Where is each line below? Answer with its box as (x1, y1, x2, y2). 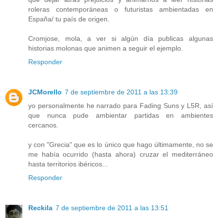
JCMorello (28, 88, 62, 96)
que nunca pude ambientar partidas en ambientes (28, 111, 213, 119)
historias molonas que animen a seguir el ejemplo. (28, 44, 183, 52)
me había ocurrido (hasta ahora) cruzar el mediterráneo (28, 150, 213, 158)
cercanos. (28, 121, 58, 129)
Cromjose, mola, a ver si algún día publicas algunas (28, 34, 213, 42)
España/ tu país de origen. (28, 15, 109, 23)
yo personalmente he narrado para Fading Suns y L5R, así (28, 101, 213, 109)
